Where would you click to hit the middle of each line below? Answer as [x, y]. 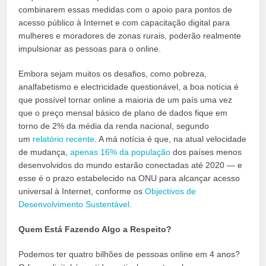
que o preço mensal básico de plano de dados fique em [123, 113]
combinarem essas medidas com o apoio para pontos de [126, 10]
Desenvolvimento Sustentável [74, 205]
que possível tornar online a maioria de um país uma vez [126, 100]
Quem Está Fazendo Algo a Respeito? [95, 229]
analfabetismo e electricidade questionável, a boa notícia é [129, 87]
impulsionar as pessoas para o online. [90, 49]
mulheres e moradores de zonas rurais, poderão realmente [130, 36]
